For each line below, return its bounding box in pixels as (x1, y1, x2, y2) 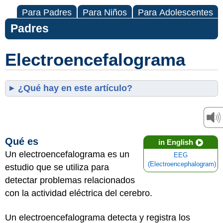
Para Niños (83, 7, 127, 17)
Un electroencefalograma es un (5, 149, 129, 159)
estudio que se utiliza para (5, 162, 109, 172)
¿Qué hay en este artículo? (18, 83, 132, 93)
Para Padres (22, 7, 72, 17)
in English (158, 138, 193, 146)
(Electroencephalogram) (148, 161, 216, 168)
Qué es (5, 136, 38, 147)
